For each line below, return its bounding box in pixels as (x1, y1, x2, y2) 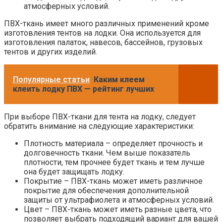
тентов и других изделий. (4, 47, 97, 57)
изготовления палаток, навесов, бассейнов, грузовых (4, 38, 203, 48)
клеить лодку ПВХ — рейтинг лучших (13, 84, 154, 94)
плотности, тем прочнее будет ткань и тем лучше (24, 158, 205, 167)
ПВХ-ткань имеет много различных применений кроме (4, 19, 209, 29)
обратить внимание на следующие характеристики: (4, 121, 194, 131)
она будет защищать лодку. (24, 167, 124, 177)
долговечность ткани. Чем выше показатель (24, 148, 190, 158)
